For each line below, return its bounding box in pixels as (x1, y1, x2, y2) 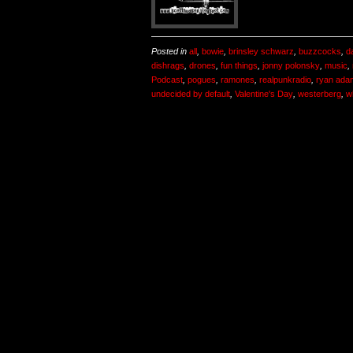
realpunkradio (259, 75, 311, 85)
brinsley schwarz (229, 46, 294, 57)
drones (189, 61, 216, 71)
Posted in (151, 46, 189, 57)
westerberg (298, 89, 341, 99)
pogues (188, 75, 216, 85)
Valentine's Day (235, 89, 293, 99)
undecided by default (151, 89, 230, 99)
